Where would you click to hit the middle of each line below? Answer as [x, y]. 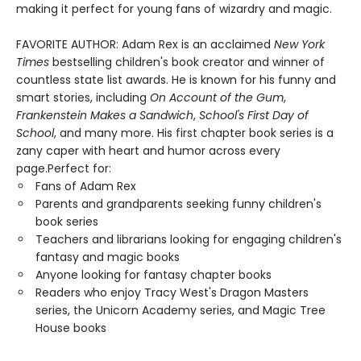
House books [71, 328]
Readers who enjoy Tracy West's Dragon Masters [172, 293]
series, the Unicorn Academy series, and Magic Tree [180, 311]
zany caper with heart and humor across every [148, 151]
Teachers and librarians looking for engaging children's [189, 240]
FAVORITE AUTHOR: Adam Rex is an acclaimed [145, 45]
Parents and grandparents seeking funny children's [178, 204]
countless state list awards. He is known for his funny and [176, 80]
